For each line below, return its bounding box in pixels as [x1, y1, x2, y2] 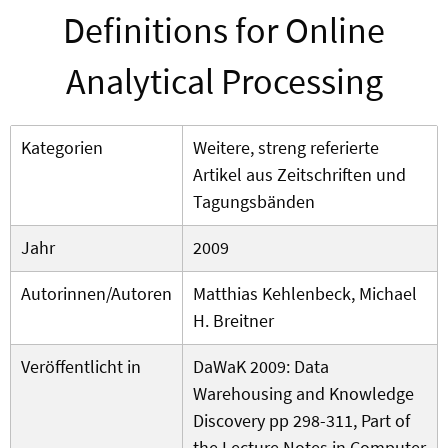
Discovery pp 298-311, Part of [193, 409, 410, 433]
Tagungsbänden [193, 190, 315, 214]
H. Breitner [193, 309, 274, 333]
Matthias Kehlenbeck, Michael [193, 282, 417, 306]
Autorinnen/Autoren [21, 282, 172, 306]
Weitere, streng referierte [193, 136, 379, 160]
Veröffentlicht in [21, 355, 141, 379]
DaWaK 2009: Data [193, 355, 329, 379]
